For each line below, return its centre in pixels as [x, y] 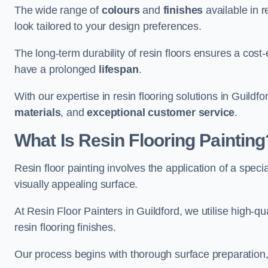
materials [38, 112]
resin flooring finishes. [65, 227]
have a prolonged [57, 69]
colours [121, 10]
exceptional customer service [161, 112]
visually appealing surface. [76, 184]
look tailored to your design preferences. [108, 26]
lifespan [118, 69]
